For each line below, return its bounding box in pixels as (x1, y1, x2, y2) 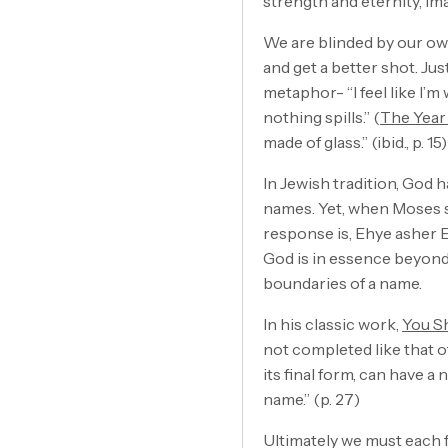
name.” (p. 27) (263, 388, 360, 409)
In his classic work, (263, 313, 402, 334)
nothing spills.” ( (263, 106, 380, 127)
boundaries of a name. (263, 272, 422, 293)
